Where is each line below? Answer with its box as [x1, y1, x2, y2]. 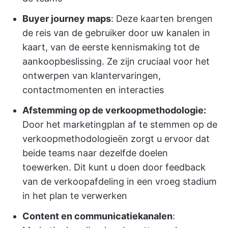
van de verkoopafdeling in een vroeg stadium [22, 176, 217, 187]
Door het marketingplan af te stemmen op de [22, 119, 217, 130]
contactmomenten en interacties [22, 84, 164, 96]
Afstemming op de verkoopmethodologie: [22, 105, 206, 116]
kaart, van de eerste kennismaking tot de [22, 42, 199, 53]
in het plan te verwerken [22, 190, 127, 202]
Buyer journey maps [22, 13, 111, 24]
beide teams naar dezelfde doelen [22, 148, 168, 159]
